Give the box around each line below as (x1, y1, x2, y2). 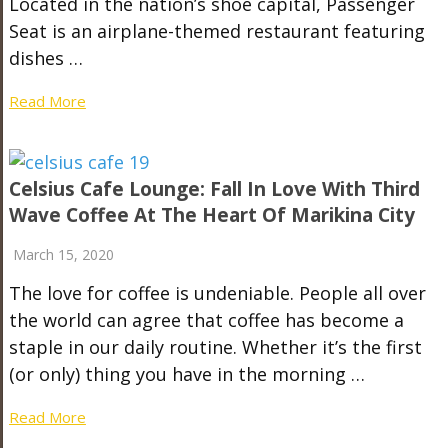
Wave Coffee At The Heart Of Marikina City (8, 202, 415, 228)
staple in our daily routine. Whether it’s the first (8, 335, 422, 359)
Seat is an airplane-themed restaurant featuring (8, 19, 425, 43)
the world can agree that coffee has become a (8, 308, 404, 332)
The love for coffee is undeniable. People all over (8, 281, 426, 305)
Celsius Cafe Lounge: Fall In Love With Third (8, 176, 420, 202)
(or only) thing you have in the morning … (8, 362, 365, 386)
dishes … (8, 46, 83, 70)
